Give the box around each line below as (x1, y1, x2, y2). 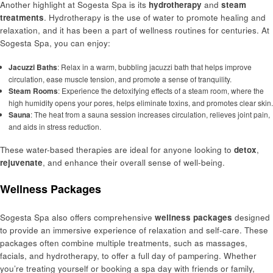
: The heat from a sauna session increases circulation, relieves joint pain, (30, 109, 270, 120)
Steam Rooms (8, 85, 58, 97)
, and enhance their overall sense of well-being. (43, 157, 225, 169)
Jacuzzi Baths (8, 62, 57, 73)
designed (232, 211, 270, 224)
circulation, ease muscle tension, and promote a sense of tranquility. (8, 74, 232, 85)
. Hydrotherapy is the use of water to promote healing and (44, 12, 266, 24)
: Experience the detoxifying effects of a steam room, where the (57, 85, 264, 96)
